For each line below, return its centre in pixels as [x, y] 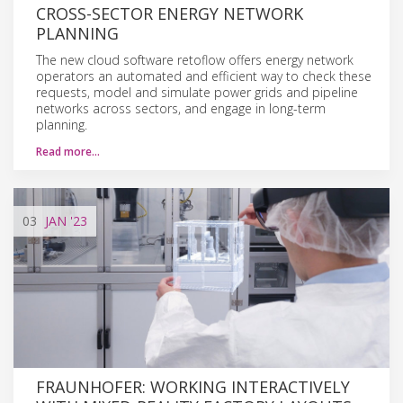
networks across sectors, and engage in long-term [181, 108]
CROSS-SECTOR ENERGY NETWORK [170, 13]
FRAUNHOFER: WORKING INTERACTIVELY [193, 386]
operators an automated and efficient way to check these [204, 76]
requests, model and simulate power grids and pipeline [197, 92]
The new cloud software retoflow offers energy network [195, 59]
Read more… [68, 151]
